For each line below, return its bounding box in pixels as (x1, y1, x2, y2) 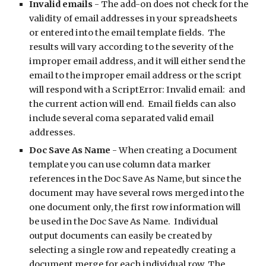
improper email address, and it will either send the (29, 56, 246, 66)
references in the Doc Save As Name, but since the (29, 173, 242, 184)
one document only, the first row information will (29, 202, 241, 213)
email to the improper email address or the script (29, 70, 242, 81)
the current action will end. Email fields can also (29, 99, 236, 109)
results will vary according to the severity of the (29, 42, 234, 52)
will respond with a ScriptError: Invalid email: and (29, 84, 246, 95)
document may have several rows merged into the (29, 188, 245, 198)
